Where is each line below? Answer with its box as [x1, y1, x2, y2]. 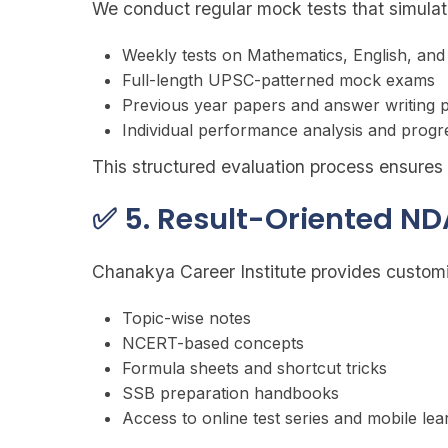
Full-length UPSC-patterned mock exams [122, 70, 435, 90]
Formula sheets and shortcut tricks [122, 358, 387, 378]
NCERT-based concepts [122, 333, 304, 353]
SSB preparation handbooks [122, 383, 339, 403]
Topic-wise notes [122, 308, 251, 328]
